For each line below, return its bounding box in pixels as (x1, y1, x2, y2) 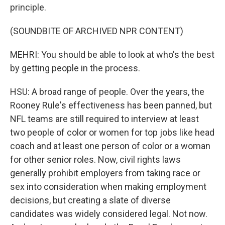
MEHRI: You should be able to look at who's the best (10, 49, 214, 60)
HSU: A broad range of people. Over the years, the (10, 86, 204, 97)
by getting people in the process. (10, 63, 140, 73)
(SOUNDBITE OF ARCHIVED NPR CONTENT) (10, 26, 183, 36)
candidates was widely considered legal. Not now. (10, 208, 207, 219)
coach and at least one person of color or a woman (10, 141, 210, 151)
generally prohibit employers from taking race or (10, 168, 200, 178)
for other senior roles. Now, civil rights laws (10, 154, 181, 165)
